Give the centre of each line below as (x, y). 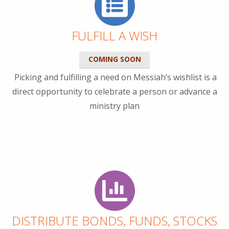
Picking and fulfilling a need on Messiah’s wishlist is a (114, 77)
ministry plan (114, 106)
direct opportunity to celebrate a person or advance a (114, 92)
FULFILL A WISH (114, 36)
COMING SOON (114, 59)
